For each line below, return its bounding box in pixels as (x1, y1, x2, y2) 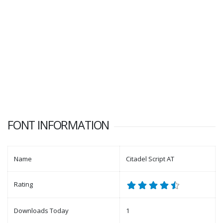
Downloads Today (14, 206, 69, 216)
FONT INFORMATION (7, 117, 110, 133)
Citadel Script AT (126, 154, 174, 164)
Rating (14, 180, 33, 189)
